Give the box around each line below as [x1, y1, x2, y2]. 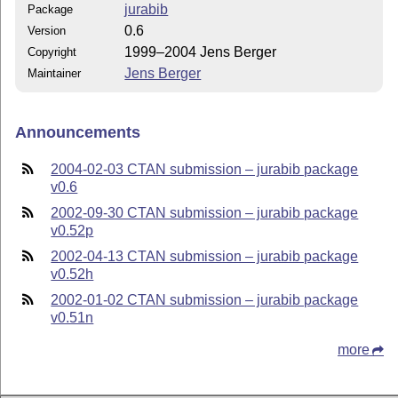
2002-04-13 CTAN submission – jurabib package [51, 248, 359, 264]
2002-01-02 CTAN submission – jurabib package [51, 291, 359, 307]
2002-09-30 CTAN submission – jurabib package [51, 204, 359, 220]
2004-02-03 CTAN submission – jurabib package [51, 161, 359, 177]
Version [28, 23, 67, 37]
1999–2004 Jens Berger [124, 44, 277, 60]
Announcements [15, 123, 141, 142]
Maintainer [28, 66, 82, 80]
